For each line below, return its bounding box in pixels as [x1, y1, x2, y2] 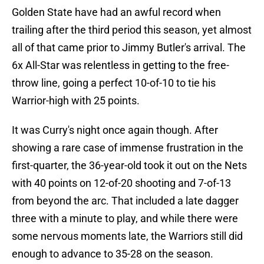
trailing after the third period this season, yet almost [12, 24, 252, 37]
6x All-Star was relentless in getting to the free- [12, 59, 229, 72]
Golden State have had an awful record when [12, 6, 221, 19]
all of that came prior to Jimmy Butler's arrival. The [12, 41, 246, 54]
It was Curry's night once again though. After [12, 124, 218, 137]
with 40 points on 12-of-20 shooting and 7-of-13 [12, 177, 231, 190]
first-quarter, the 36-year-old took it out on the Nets [12, 159, 247, 172]
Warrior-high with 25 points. [12, 94, 140, 107]
